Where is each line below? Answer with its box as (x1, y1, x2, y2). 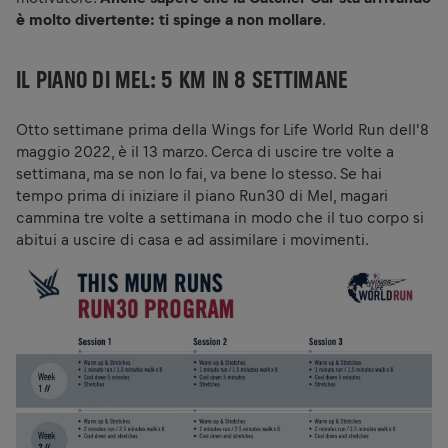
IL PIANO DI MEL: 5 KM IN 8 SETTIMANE (16, 64, 348, 93)
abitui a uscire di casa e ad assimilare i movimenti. (16, 230, 369, 248)
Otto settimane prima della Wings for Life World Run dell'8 (16, 120, 429, 138)
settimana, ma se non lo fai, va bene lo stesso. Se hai (16, 164, 382, 182)
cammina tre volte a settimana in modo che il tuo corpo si (16, 208, 424, 226)
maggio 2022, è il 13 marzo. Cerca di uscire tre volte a (16, 142, 394, 160)
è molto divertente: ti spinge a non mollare (16, 10, 322, 28)
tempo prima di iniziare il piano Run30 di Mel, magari (16, 186, 388, 204)
